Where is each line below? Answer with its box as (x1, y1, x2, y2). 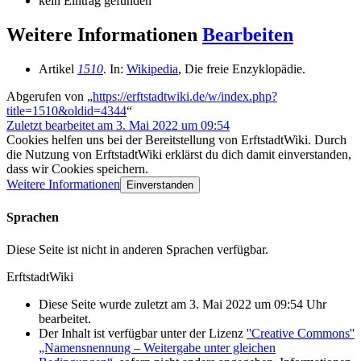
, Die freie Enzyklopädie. (178, 62, 305, 77)
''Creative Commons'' (247, 326, 355, 340)
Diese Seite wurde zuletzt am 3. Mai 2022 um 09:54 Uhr (39, 297, 326, 311)
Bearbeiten (202, 24, 293, 46)
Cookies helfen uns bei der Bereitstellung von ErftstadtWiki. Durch (6, 133, 346, 147)
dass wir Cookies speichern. (6, 162, 148, 176)
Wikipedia (127, 62, 178, 77)
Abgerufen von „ (6, 89, 93, 104)
